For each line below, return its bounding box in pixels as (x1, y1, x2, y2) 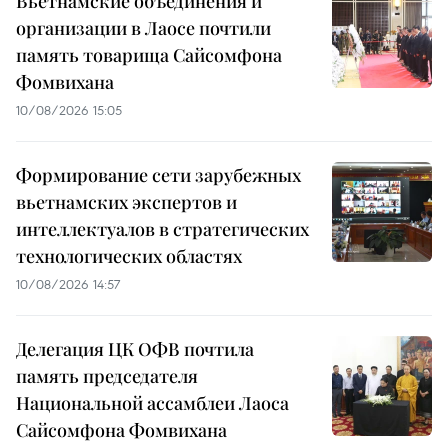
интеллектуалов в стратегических (16, 217, 309, 242)
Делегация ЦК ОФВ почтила (16, 337, 254, 362)
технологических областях (16, 244, 242, 269)
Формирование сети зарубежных (16, 163, 301, 188)
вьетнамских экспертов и (16, 190, 237, 215)
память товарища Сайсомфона (16, 43, 282, 68)
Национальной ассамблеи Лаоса (16, 391, 289, 416)
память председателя (16, 364, 198, 389)
